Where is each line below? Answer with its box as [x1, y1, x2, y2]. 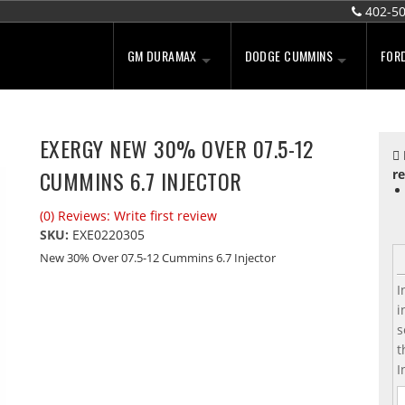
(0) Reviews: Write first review [39, 207, 217, 224]
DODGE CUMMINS [244, 46, 334, 65]
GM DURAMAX [127, 46, 197, 65]
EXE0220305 [71, 226, 145, 243]
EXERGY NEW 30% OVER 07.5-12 [39, 132, 314, 165]
